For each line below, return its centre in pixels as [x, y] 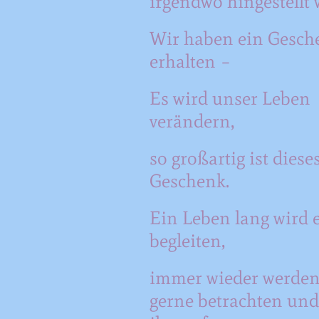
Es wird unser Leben [230, 98]
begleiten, [187, 240]
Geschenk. [189, 181]
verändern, [192, 121]
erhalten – [190, 61]
